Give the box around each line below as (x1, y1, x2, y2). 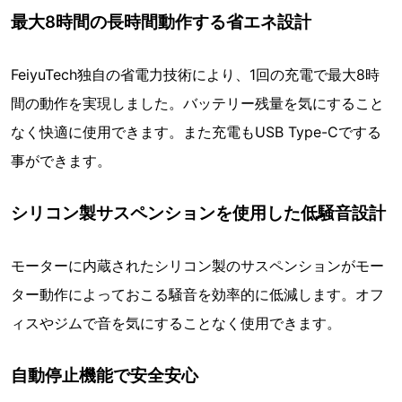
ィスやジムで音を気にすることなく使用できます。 (11, 314, 341, 333)
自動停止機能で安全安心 (11, 365, 198, 386)
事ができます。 (11, 152, 111, 170)
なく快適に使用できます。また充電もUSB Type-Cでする (11, 123, 381, 142)
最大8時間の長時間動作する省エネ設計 (11, 12, 311, 32)
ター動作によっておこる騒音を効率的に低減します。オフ (11, 285, 384, 304)
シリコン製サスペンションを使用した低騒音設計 (11, 203, 386, 223)
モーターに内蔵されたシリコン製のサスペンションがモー (11, 257, 384, 275)
